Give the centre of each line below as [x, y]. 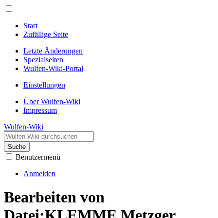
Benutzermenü [38, 157]
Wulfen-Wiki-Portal [53, 68]
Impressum [40, 110]
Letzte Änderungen [53, 51]
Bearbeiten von [54, 197]
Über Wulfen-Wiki [52, 101]
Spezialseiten [43, 60]
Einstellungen [44, 85]
